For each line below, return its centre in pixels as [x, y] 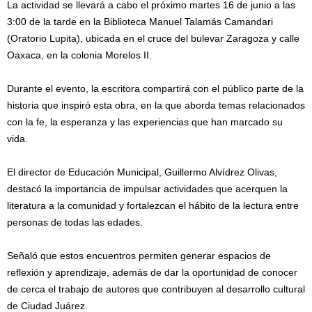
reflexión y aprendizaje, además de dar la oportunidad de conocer [152, 272]
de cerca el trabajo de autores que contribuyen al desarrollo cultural [156, 289]
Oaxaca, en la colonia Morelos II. [79, 55]
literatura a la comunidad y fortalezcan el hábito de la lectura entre [153, 205]
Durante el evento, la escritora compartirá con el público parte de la [155, 88]
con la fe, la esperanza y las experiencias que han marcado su [145, 122]
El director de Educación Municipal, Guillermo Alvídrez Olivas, [142, 172]
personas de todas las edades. [75, 222]
